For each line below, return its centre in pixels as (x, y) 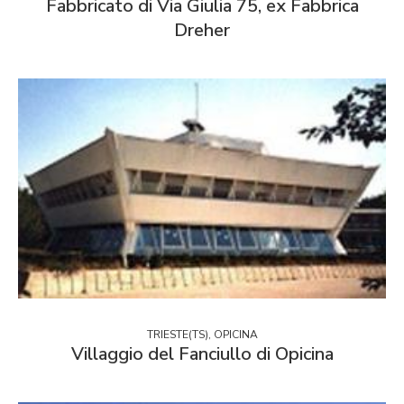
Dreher (202, 30)
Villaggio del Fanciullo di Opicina (202, 354)
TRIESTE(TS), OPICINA (202, 335)
